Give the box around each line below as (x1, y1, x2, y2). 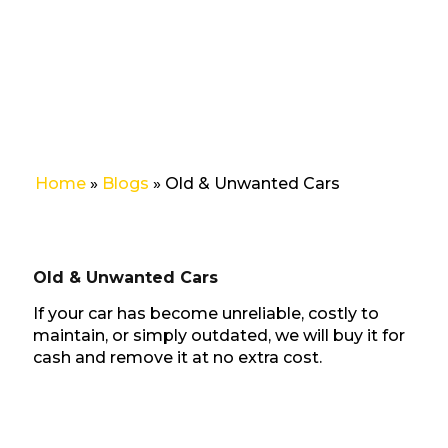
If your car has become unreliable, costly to (32, 304, 379, 323)
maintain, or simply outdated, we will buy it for (32, 326, 405, 345)
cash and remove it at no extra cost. (32, 348, 322, 367)
